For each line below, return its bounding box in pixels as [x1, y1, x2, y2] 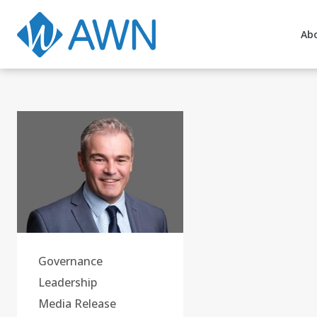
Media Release [38, 296, 116, 312]
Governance [38, 253, 103, 270]
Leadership [38, 275, 97, 291]
